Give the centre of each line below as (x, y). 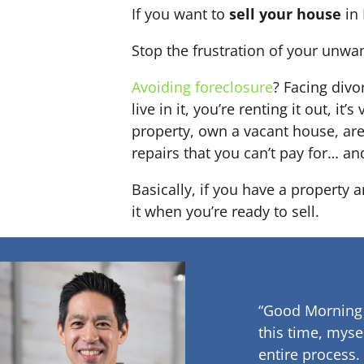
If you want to (178, 14)
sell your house (283, 14)
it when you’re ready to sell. (225, 212)
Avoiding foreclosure (202, 87)
